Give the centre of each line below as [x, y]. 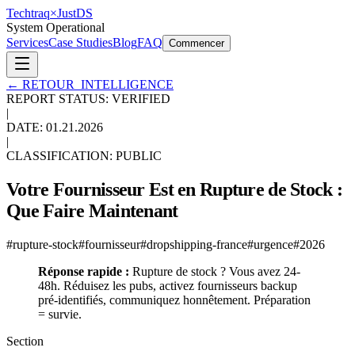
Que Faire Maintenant [92, 210]
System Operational [55, 27]
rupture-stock [46, 244]
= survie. [60, 314]
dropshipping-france [197, 244]
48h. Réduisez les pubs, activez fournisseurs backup [168, 285]
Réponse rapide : [84, 271]
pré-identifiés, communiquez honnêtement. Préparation [174, 300]
